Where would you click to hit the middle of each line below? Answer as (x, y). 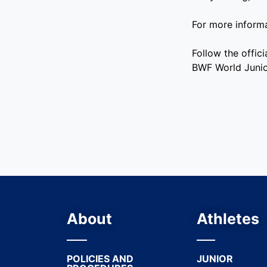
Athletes (228, 219)
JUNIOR (215, 259)
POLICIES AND (100, 259)
